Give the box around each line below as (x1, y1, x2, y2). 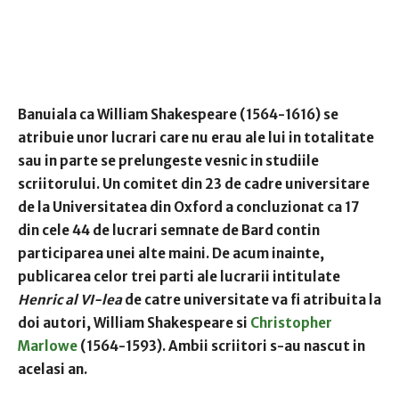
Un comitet (102, 175, 181, 193)
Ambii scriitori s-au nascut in (168, 338, 365, 355)
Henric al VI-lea (18, 291, 122, 309)
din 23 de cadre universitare (181, 175, 370, 193)
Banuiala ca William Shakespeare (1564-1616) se (18, 106, 338, 124)
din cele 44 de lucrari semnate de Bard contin (18, 222, 320, 240)
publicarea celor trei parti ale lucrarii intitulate (18, 268, 340, 286)
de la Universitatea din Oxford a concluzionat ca (18, 199, 345, 216)
